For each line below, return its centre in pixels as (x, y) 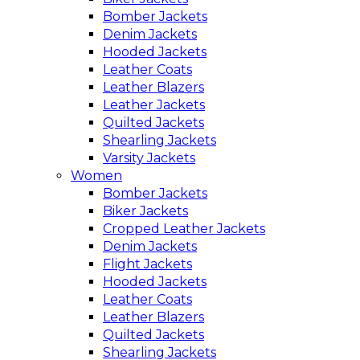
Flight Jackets (147, 264)
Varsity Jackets (149, 157)
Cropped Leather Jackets (184, 228)
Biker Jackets (145, 211)
